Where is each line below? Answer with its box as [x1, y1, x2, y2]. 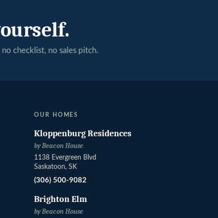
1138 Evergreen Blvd [34, 154, 96, 162]
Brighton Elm [34, 194, 87, 205]
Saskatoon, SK [34, 163, 77, 171]
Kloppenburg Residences [34, 128, 131, 139]
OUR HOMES [34, 112, 79, 118]
